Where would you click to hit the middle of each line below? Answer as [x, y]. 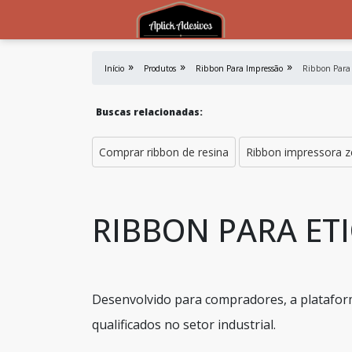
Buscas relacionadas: [149, 112]
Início [114, 68]
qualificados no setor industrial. [184, 324]
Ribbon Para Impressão [239, 68]
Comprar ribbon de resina [164, 152]
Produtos [160, 68]
